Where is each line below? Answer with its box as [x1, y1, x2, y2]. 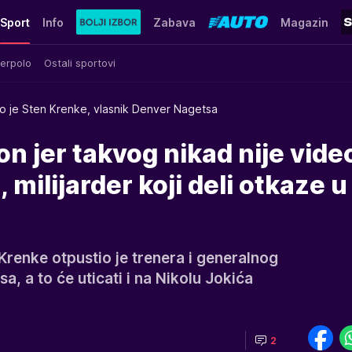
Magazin [280, 15, 328, 29]
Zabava [152, 15, 196, 29]
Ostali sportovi [44, 56, 115, 69]
